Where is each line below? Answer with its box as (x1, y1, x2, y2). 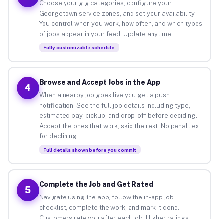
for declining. (39, 132, 78, 140)
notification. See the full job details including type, (39, 101, 190, 109)
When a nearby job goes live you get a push (39, 91, 170, 99)
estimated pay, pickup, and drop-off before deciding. (39, 111, 197, 119)
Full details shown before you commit (43, 146, 136, 153)
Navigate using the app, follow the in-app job (39, 193, 174, 201)
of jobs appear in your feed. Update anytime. (39, 30, 173, 38)
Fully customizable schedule (43, 44, 115, 50)
